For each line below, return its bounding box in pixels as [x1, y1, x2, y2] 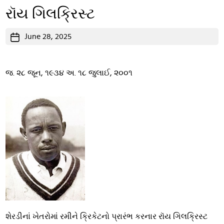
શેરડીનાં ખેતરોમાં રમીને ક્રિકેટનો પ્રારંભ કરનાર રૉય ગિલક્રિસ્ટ [5, 212, 208, 221]
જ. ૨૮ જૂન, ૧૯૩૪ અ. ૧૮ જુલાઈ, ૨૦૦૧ [5, 69, 133, 77]
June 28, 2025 [24, 32, 72, 41]
